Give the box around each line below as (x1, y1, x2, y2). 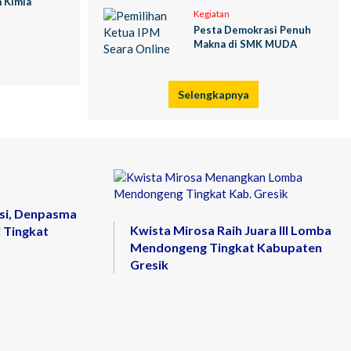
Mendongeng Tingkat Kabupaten (129, 240, 322, 255)
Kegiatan (194, 9, 230, 19)
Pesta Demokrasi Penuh (194, 24, 311, 36)
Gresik (129, 257, 168, 272)
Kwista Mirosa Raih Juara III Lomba (129, 223, 331, 237)
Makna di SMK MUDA (194, 38, 297, 50)
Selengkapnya (178, 88, 249, 101)
